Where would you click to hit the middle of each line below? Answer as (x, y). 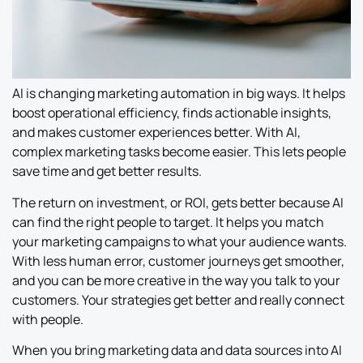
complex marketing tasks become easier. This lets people (179, 152)
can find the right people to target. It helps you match (168, 222)
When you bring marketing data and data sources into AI (177, 350)
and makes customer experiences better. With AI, (156, 132)
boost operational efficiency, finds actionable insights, (172, 113)
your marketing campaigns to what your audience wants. (179, 241)
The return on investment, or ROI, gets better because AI (178, 202)
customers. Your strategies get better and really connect (178, 299)
